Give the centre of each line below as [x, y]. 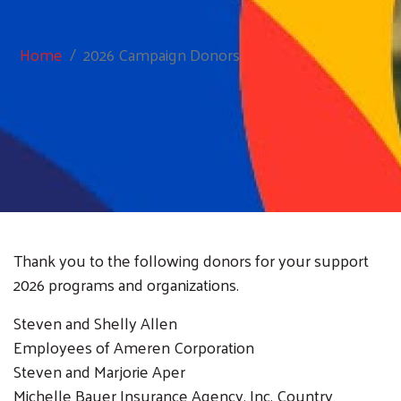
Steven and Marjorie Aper [99, 371]
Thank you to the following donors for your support [191, 260]
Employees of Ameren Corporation [136, 346]
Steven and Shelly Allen [95, 322]
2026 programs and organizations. [128, 284]
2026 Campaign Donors [162, 54]
